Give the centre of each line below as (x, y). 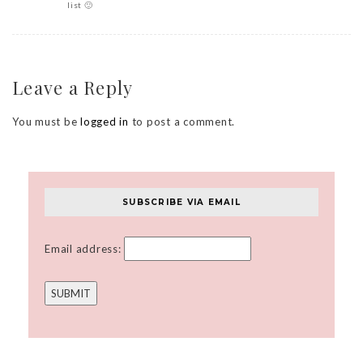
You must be (46, 122)
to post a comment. (181, 122)
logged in (105, 122)
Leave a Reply (73, 88)
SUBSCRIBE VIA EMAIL (181, 203)
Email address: (85, 249)
